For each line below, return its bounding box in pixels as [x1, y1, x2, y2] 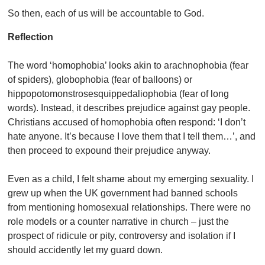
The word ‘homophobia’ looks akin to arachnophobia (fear [8, 60, 249, 71]
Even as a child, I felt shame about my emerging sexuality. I [8, 174, 254, 185]
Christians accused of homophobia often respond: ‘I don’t [8, 117, 246, 128]
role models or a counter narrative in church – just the [8, 216, 230, 227]
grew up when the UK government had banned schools [8, 188, 238, 199]
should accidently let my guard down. [8, 245, 163, 256]
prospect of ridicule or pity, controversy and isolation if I [8, 231, 236, 241]
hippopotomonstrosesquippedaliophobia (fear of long [8, 89, 230, 99]
